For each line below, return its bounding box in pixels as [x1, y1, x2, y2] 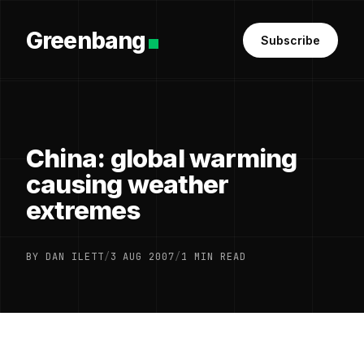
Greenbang [26, 26, 146, 54]
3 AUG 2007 [110, 250, 175, 263]
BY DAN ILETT [26, 250, 104, 263]
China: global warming [26, 143, 297, 174]
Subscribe [261, 33, 320, 47]
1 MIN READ [181, 250, 246, 263]
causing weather [26, 169, 229, 200]
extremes [26, 195, 140, 226]
